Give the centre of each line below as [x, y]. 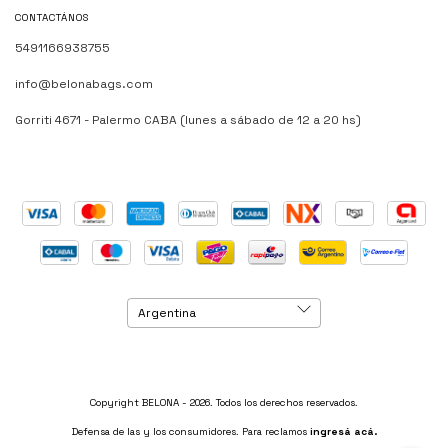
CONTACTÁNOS [52, 17]
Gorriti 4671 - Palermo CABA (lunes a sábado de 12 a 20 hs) [188, 119]
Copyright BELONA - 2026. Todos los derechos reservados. [224, 402]
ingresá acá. [343, 431]
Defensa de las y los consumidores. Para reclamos [189, 431]
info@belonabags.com [84, 83]
